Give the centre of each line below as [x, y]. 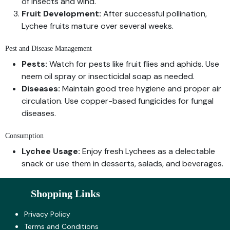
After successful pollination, [154, 13]
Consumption [24, 136]
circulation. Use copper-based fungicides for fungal [118, 101]
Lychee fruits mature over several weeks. [98, 26]
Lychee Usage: [51, 151]
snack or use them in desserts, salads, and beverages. [122, 163]
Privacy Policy [47, 214]
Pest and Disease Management [49, 48]
